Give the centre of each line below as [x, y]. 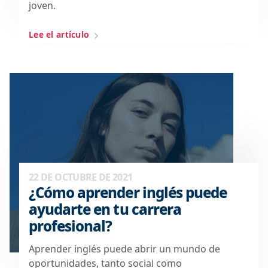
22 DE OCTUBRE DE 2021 [81, 177]
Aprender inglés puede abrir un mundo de [124, 249]
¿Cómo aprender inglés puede [128, 192]
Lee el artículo [59, 34]
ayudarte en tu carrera [105, 209]
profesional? [71, 226]
